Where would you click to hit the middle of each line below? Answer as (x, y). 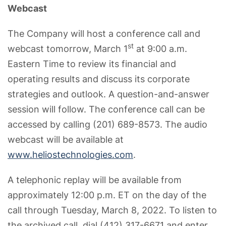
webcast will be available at (66, 139)
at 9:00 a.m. (160, 48)
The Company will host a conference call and (104, 33)
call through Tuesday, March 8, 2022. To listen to (112, 210)
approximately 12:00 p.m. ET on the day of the (107, 195)
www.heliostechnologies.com (70, 154)
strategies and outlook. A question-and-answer (108, 94)
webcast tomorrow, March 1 (68, 48)
